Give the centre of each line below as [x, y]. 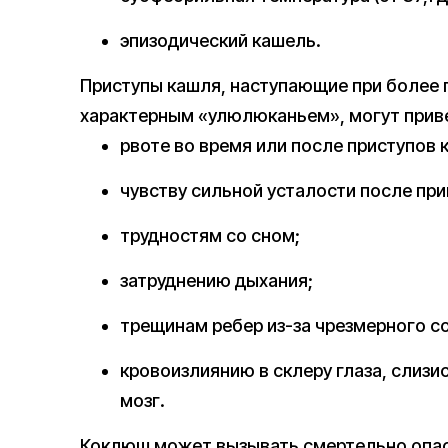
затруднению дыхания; [216, 281]
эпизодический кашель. [220, 41]
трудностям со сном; [210, 236]
